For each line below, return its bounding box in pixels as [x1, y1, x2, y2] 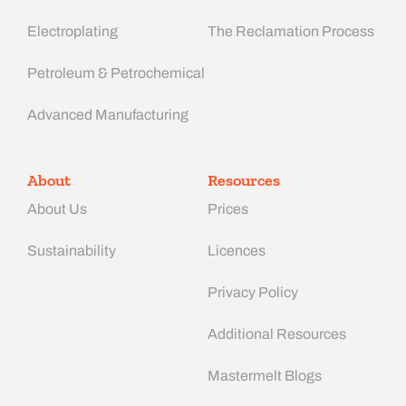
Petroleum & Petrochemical [27, 64, 205, 81]
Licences [208, 242, 266, 258]
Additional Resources [208, 325, 346, 342]
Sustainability [27, 242, 116, 258]
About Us [27, 200, 87, 217]
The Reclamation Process [208, 23, 374, 39]
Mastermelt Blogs [208, 367, 322, 383]
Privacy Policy [208, 284, 298, 300]
